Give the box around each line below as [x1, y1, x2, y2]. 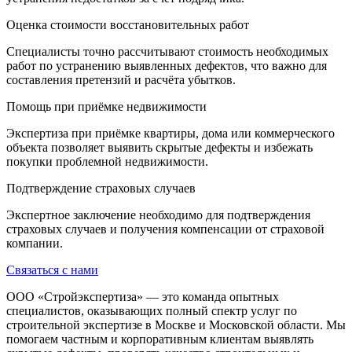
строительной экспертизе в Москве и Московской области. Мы [6, 318, 346, 332]
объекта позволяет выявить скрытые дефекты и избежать [6, 141, 313, 155]
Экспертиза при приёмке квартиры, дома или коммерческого [6, 126, 335, 141]
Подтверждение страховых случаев [6, 181, 196, 196]
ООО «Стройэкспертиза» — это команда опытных [6, 290, 279, 304]
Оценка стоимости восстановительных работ [6, 18, 249, 32]
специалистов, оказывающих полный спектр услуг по [6, 304, 297, 318]
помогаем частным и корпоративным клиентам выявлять [6, 332, 313, 346]
